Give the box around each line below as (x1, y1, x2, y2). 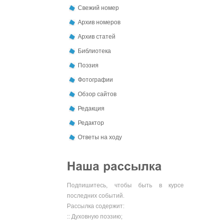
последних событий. (67, 192, 124, 199)
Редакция (78, 105, 105, 112)
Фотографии (78, 76, 113, 83)
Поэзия (78, 62, 99, 69)
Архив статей (78, 33, 115, 40)
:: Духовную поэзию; (67, 213, 122, 220)
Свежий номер (78, 4, 119, 11)
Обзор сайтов (78, 91, 116, 98)
